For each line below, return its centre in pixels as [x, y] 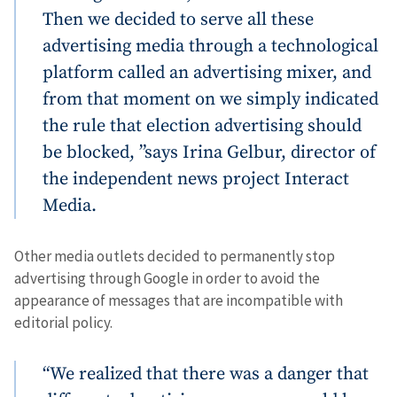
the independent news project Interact [196, 179]
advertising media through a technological [210, 46]
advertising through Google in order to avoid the [167, 278]
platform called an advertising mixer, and [207, 72]
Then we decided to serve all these [178, 19]
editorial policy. [63, 322]
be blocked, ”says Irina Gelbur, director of [209, 152]
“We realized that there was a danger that [206, 374]
